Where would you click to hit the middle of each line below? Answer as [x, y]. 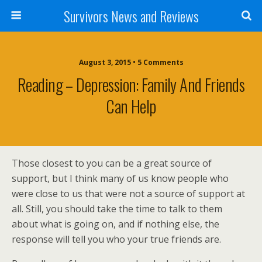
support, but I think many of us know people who [120, 178]
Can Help [131, 106]
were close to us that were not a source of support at [128, 194]
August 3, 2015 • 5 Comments [131, 62]
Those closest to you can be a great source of [112, 163]
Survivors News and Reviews [131, 16]
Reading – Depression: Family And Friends [131, 84]
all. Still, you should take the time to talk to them [117, 209]
